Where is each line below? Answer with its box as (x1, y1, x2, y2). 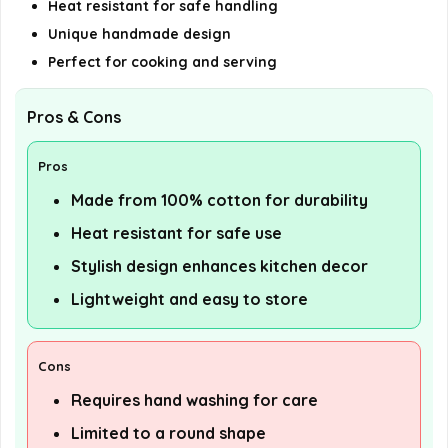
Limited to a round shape (71, 423, 266, 443)
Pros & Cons (27, 107, 121, 127)
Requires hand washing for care (71, 390, 318, 410)
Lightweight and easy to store (71, 289, 308, 309)
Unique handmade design (48, 25, 231, 43)
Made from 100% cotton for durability (71, 190, 368, 210)
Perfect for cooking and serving (48, 53, 277, 71)
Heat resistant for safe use (71, 223, 282, 243)
